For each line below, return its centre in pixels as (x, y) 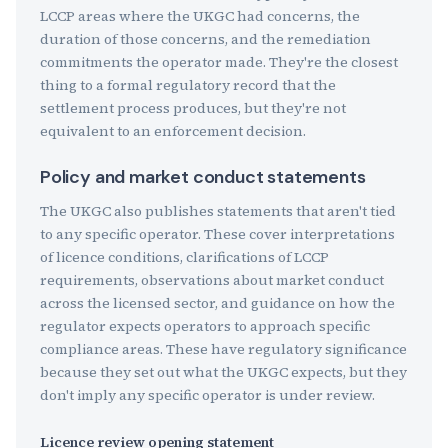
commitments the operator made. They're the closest (219, 62)
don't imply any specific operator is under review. (207, 395)
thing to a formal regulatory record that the (188, 85)
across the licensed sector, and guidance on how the (217, 303)
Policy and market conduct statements (203, 177)
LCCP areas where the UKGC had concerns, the (200, 16)
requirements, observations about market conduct (212, 280)
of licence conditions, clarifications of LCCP (184, 257)
